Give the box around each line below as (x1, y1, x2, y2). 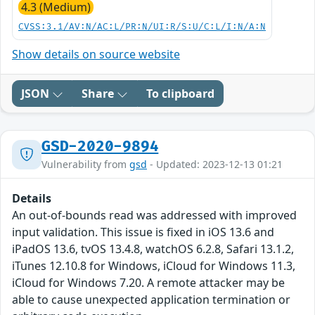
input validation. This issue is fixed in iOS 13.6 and (12, 224, 274, 240)
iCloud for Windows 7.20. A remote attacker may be (12, 275, 285, 291)
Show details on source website (12, 46, 180, 63)
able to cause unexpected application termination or (12, 292, 290, 308)
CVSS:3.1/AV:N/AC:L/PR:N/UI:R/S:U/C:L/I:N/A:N (18, 22, 266, 33)
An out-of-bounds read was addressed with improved (12, 207, 297, 224)
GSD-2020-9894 (41, 138, 159, 156)
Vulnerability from (41, 157, 129, 172)
